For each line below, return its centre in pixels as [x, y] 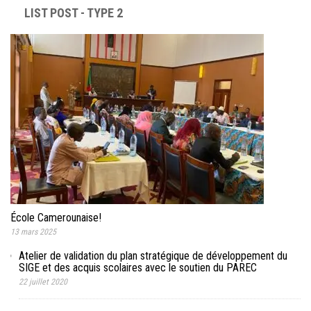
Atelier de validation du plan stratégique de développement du [153, 255]
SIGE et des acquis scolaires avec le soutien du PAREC [138, 267]
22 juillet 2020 [43, 281]
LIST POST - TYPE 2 [74, 12]
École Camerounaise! [56, 217]
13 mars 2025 [33, 232]
